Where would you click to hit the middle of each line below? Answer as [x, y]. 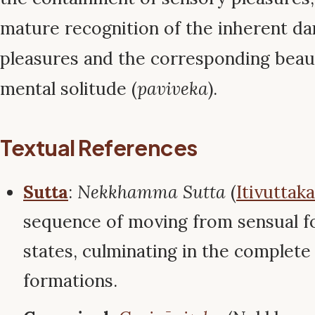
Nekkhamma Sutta [152, 192]
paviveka [173, 88]
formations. [70, 281]
